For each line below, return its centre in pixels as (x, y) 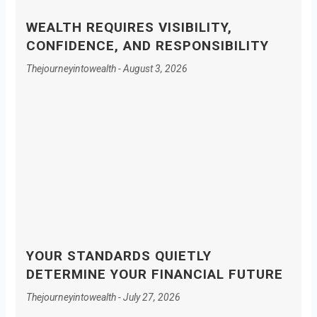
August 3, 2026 (154, 68)
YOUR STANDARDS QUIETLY (119, 256)
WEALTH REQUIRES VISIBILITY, (129, 27)
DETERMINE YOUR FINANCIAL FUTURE (154, 275)
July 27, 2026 (150, 298)
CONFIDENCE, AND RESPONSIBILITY (147, 45)
